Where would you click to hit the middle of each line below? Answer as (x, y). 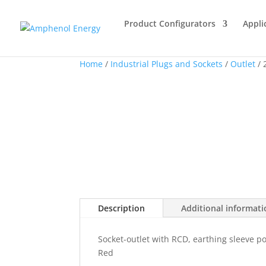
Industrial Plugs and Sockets (167, 64)
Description (122, 208)
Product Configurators (170, 23)
